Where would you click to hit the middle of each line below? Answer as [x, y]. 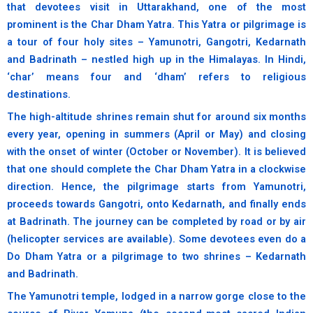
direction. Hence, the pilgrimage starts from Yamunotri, [156, 187]
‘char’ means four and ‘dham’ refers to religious [156, 77]
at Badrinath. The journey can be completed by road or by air [156, 222]
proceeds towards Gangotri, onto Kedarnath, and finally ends [156, 204]
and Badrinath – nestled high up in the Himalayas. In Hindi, [156, 60]
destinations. [39, 95]
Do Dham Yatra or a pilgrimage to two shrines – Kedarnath [156, 257]
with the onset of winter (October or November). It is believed [156, 152]
